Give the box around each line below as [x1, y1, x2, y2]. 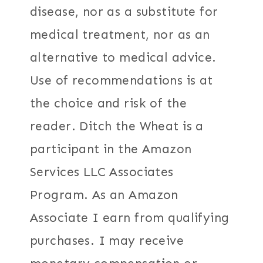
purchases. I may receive [30, 232, 184, 248]
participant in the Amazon [30, 141, 192, 157]
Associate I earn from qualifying [30, 210, 230, 225]
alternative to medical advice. [30, 49, 217, 65]
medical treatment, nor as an [30, 26, 210, 42]
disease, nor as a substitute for [30, 4, 218, 19]
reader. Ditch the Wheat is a [30, 118, 204, 134]
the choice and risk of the [30, 95, 187, 111]
